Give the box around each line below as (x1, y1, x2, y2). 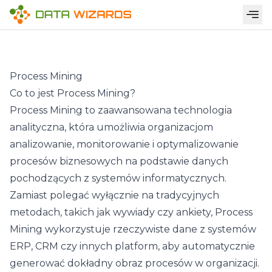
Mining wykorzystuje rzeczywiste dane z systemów (10, 223, 256, 235)
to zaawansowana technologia (83, 104, 232, 116)
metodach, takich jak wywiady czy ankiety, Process (10, 206, 253, 218)
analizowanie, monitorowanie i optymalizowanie (10, 138, 239, 150)
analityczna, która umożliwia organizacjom (10, 121, 213, 133)
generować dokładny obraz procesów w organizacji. (10, 257, 259, 269)
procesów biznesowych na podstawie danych (10, 155, 228, 167)
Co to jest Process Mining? (10, 87, 135, 99)
